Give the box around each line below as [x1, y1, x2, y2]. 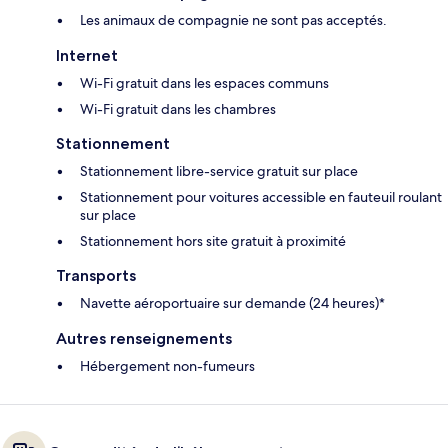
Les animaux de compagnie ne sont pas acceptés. [80, 11, 387, 30]
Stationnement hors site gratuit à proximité [80, 232, 346, 251]
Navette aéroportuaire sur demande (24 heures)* [80, 294, 385, 313]
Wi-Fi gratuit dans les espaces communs [80, 74, 329, 93]
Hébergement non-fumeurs [80, 357, 255, 376]
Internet [56, 46, 118, 66]
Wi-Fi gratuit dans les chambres [80, 100, 276, 119]
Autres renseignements [56, 329, 232, 349]
